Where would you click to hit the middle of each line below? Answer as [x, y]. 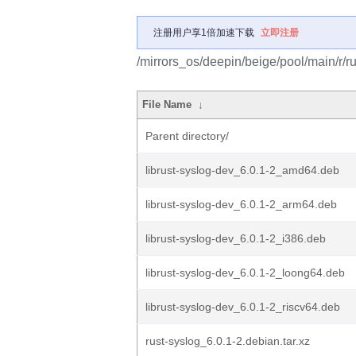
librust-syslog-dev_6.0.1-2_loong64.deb [245, 273]
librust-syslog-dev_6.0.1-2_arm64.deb [241, 204]
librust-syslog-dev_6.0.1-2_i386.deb [236, 238]
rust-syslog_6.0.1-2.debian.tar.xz [228, 341]
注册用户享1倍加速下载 [204, 33]
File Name [167, 104]
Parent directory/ [187, 136]
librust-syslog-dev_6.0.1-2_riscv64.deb [243, 307]
